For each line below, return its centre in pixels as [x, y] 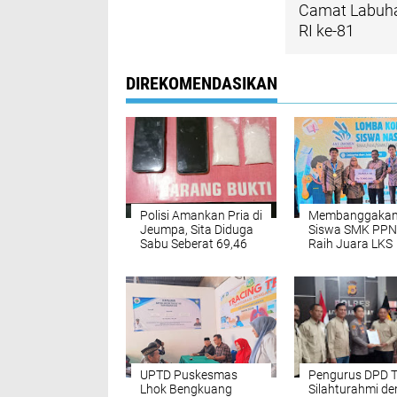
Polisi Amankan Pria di [201, 215]
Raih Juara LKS [350, 244]
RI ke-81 [327, 31]
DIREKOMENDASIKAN [202, 83]
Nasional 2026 [348, 258]
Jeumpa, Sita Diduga [197, 230]
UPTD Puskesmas [189, 375]
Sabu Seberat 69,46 [194, 244]
